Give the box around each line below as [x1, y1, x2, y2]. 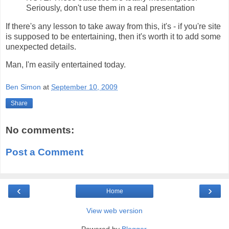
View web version [86, 206, 143, 215]
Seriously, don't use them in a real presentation [26, 3, 195, 12]
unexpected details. [6, 42, 76, 51]
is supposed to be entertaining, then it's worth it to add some [6, 32, 221, 41]
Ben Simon [6, 83, 41, 91]
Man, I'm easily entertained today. [6, 60, 126, 70]
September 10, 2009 [51, 83, 118, 91]
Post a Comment [6, 147, 83, 158]
